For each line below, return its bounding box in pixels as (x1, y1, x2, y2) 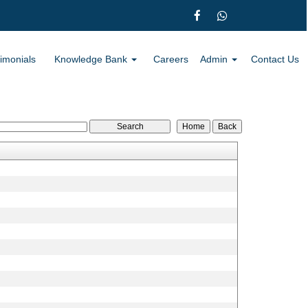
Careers (153, 54, 188, 65)
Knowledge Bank (54, 54, 130, 65)
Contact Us (250, 54, 299, 65)
